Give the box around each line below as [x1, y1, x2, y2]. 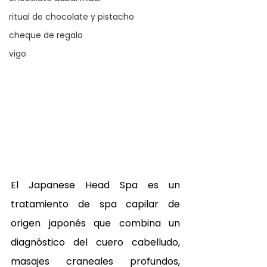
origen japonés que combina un [11, 216, 180, 231]
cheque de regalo [9, 29, 83, 42]
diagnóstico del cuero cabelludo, [11, 235, 180, 250]
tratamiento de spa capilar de [11, 197, 180, 212]
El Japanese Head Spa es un [11, 178, 180, 193]
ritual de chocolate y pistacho [9, 11, 134, 23]
